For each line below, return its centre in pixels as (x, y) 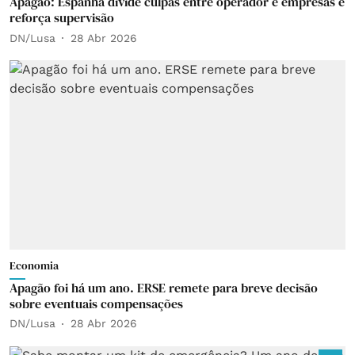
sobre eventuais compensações (96, 303)
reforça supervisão (62, 17)
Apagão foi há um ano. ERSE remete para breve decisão (164, 287)
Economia (34, 265)
